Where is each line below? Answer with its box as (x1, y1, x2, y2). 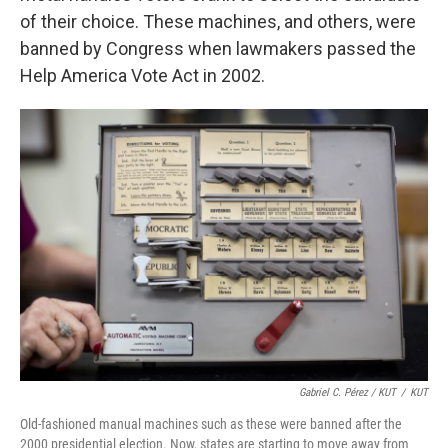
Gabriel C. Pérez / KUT (299, 386, 396, 399)
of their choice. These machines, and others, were (20, 11, 416, 32)
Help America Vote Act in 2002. (20, 65, 265, 86)
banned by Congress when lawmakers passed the (20, 38, 416, 59)
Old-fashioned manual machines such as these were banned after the (20, 416, 402, 432)
